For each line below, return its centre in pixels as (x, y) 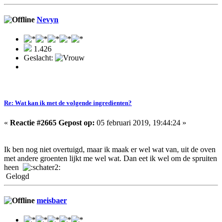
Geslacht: (39, 58)
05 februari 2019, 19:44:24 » (140, 122)
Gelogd (17, 176)
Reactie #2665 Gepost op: (52, 122)
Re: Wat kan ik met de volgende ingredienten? (68, 103)
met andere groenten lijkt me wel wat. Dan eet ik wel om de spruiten (111, 158)
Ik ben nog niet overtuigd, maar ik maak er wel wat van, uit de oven (110, 149)
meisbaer (52, 200)
